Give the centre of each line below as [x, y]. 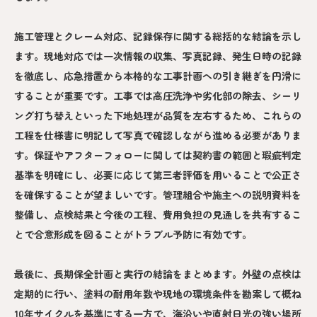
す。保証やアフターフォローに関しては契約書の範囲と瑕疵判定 [158, 155]
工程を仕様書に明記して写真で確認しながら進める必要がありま [158, 136]
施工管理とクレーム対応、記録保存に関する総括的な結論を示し [158, 36]
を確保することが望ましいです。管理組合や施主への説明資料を [158, 195]
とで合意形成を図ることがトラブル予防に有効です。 [133, 235]
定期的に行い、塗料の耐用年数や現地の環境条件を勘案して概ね [158, 294]
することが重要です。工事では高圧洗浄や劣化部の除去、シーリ [158, 96]
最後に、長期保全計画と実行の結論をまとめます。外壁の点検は [158, 274]
